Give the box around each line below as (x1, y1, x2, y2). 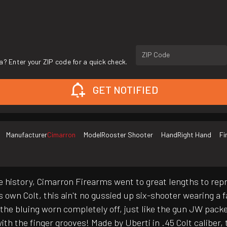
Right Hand (177, 130, 211, 139)
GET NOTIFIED (92, 84, 158, 96)
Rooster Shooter (101, 130, 153, 139)
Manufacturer (6, 130, 47, 139)
